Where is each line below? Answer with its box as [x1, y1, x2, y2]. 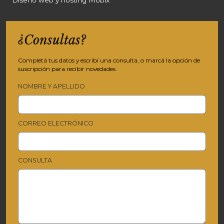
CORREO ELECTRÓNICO [18, 119, 93, 127]
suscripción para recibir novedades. [18, 65, 117, 72]
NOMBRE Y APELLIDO [18, 82, 85, 90]
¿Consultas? [18, 32, 86, 48]
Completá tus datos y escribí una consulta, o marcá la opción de [18, 56, 200, 64]
